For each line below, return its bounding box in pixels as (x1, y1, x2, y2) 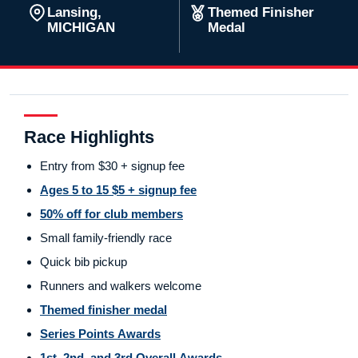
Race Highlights (24, 127, 154, 148)
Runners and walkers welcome (40, 279, 201, 293)
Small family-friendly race (40, 231, 172, 245)
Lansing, (47, 5, 101, 21)
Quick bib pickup (40, 255, 127, 269)
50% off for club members (40, 207, 183, 221)
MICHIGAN (47, 20, 115, 36)
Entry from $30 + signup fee (40, 159, 185, 173)
